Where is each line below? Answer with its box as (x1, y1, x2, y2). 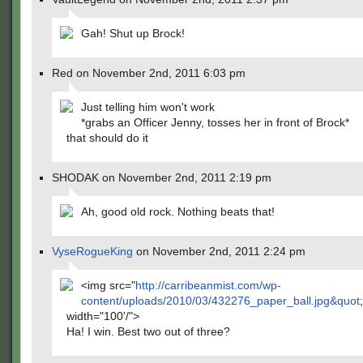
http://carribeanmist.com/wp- (135, 279, 281, 292)
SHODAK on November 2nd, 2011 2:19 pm (52, 171, 271, 184)
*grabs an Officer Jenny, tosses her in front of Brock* (81, 116, 349, 129)
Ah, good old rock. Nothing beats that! (81, 205, 275, 218)
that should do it (66, 131, 148, 144)
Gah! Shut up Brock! (81, 27, 185, 40)
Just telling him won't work (81, 100, 215, 113)
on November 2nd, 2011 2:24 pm (133, 245, 305, 258)
